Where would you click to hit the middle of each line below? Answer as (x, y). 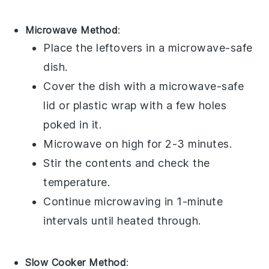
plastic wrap (105, 105)
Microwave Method (72, 30)
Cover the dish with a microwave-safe (144, 86)
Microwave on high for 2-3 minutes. (138, 144)
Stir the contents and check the (127, 163)
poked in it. (73, 124)
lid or (58, 105)
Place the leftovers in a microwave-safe (148, 47)
